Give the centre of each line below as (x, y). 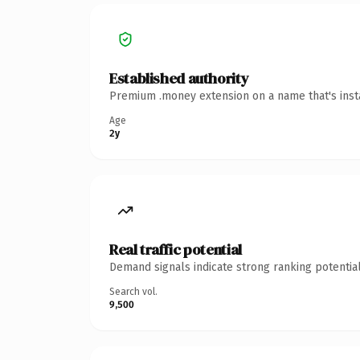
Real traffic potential (176, 249)
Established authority (179, 78)
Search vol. (133, 291)
